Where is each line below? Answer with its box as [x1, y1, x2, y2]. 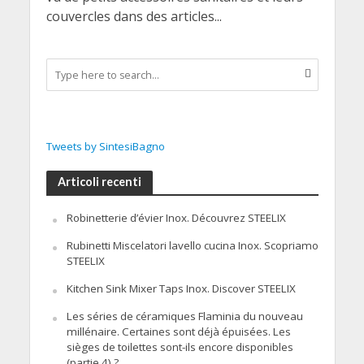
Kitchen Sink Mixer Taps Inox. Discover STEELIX [66, 281, 296, 297]
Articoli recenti [57, 175, 141, 189]
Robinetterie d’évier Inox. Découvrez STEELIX [66, 210, 286, 226]
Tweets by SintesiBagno [45, 139, 165, 154]
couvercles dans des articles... [45, 7, 222, 25]
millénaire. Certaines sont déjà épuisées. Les [66, 324, 291, 340]
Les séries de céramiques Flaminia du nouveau [66, 309, 303, 324]
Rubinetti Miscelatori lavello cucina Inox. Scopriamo [66, 238, 318, 253]
